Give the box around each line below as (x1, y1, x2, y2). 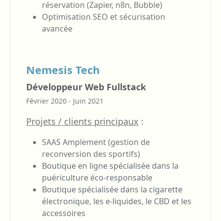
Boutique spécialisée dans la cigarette (42, 184, 183, 195)
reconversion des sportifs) (42, 148, 140, 159)
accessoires (42, 207, 85, 219)
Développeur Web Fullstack (26, 80, 146, 93)
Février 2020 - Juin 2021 (26, 96, 104, 106)
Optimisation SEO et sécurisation (42, 11, 165, 22)
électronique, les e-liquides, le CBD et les (42, 195, 191, 207)
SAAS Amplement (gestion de (42, 136, 150, 147)
